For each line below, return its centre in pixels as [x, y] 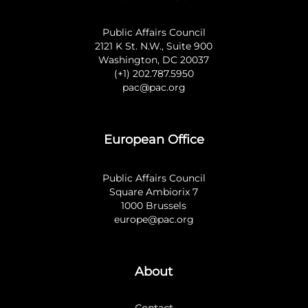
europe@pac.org [154, 219]
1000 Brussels [154, 206]
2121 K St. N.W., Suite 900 [154, 46]
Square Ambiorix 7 [154, 192]
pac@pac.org [154, 87]
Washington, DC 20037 [154, 60]
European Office [154, 140]
